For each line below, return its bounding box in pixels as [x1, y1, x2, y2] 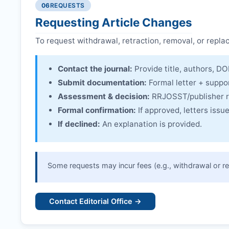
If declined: [58, 119, 100, 129]
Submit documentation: [58, 78, 147, 88]
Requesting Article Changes [35, 15, 192, 30]
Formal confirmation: [58, 105, 136, 116]
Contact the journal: [58, 64, 132, 74]
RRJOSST [152, 91, 187, 102]
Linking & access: [44, 11, 112, 21]
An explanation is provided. [100, 119, 202, 129]
